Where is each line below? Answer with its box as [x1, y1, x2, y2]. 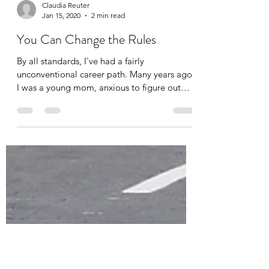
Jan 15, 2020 [42, 50, 80, 59]
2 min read [91, 50, 125, 59]
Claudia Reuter [42, 40, 89, 49]
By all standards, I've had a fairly [17, 94, 144, 106]
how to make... [17, 134, 76, 145]
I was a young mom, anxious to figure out [17, 121, 181, 132]
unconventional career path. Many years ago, [17, 107, 130, 119]
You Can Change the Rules [17, 69, 156, 88]
